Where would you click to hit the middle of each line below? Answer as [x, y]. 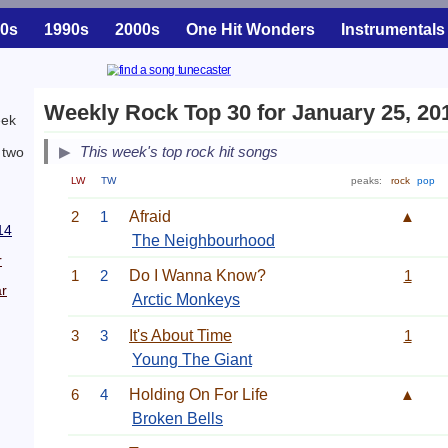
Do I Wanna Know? [197, 276]
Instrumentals [393, 29]
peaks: [368, 181]
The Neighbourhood [203, 240]
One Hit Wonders [250, 29]
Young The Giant [192, 359]
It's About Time [180, 335]
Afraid [150, 216]
